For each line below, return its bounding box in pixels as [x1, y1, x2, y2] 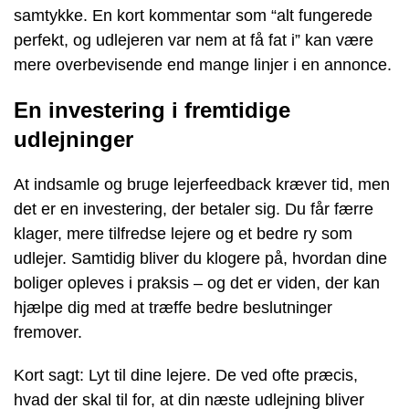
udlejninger [14, 126, 133, 152]
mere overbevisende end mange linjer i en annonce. [14, 55, 392, 74]
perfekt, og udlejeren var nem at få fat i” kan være [14, 30, 373, 49]
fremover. [14, 322, 82, 341]
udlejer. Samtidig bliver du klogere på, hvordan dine [14, 248, 387, 267]
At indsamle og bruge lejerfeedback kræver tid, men [14, 174, 390, 194]
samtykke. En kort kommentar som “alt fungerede [14, 5, 372, 25]
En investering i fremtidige [14, 97, 290, 122]
